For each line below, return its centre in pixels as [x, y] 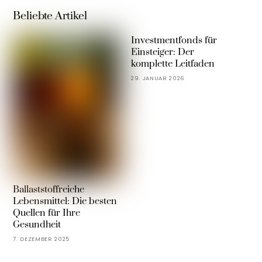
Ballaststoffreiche [49, 190]
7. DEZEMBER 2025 [42, 239]
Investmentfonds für [174, 41]
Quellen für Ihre [47, 213]
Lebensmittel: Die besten [65, 201]
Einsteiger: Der [162, 52]
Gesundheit [37, 225]
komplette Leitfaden [173, 64]
